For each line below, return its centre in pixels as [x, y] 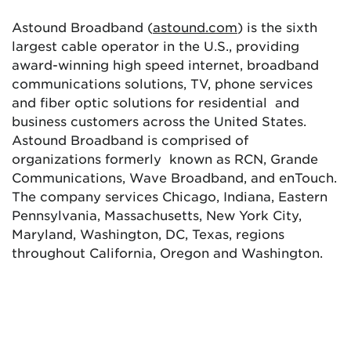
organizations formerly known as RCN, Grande [165, 159]
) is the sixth [277, 27]
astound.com [195, 27]
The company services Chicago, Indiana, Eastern [170, 196]
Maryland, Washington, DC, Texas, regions [150, 234]
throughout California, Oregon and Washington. [167, 253]
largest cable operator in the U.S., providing [156, 46]
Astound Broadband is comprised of [130, 140]
